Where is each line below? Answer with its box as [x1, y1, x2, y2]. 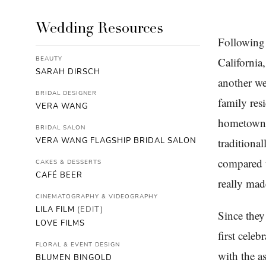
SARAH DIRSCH [36, 66, 100, 77]
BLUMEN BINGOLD [36, 252, 112, 263]
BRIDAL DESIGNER [36, 89, 97, 97]
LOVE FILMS [36, 218, 85, 229]
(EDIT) [77, 204, 103, 215]
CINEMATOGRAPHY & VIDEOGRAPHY [36, 192, 158, 201]
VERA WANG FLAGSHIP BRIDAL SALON [36, 135, 197, 146]
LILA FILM [36, 204, 77, 215]
